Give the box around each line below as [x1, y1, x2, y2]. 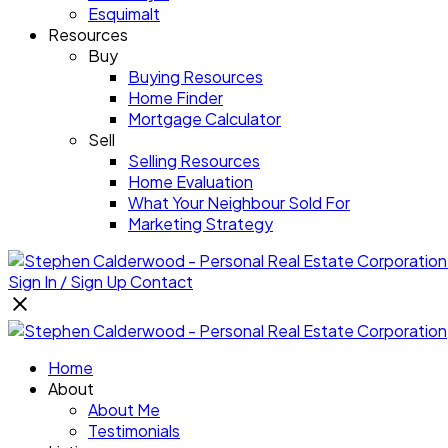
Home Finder [128, 87, 223, 108]
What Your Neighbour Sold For [128, 192, 350, 213]
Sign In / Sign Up [8, 271, 127, 292]
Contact [130, 271, 193, 292]
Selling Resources [128, 150, 260, 171]
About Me [88, 399, 160, 420]
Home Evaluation [128, 171, 253, 192]
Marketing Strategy [128, 213, 273, 234]
